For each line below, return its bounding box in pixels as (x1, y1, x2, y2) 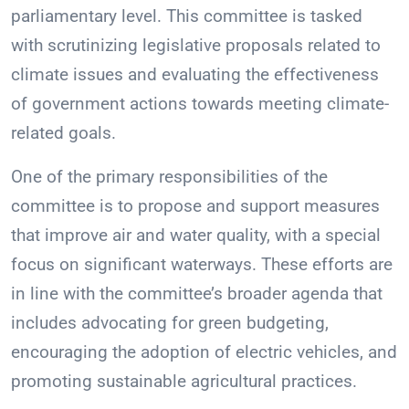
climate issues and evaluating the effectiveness (11, 64, 379, 86)
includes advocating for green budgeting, (11, 312, 329, 334)
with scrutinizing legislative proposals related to (11, 35, 381, 57)
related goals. (11, 122, 116, 144)
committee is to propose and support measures (11, 195, 380, 217)
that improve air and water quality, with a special (11, 225, 381, 246)
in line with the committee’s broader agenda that (11, 283, 383, 305)
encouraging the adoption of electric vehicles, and (11, 341, 397, 363)
